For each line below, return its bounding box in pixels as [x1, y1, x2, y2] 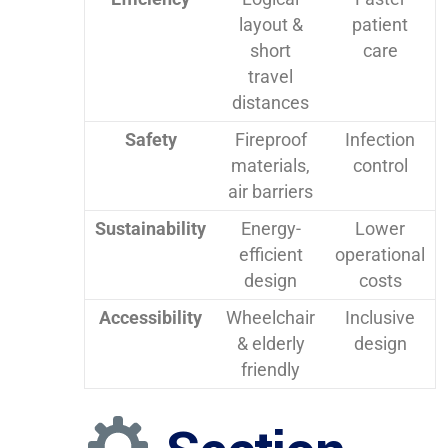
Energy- [240, 218, 301, 240]
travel [248, 66, 293, 88]
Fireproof [234, 129, 307, 151]
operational [335, 244, 425, 266]
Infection [345, 129, 415, 151]
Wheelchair [226, 307, 315, 329]
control [352, 155, 408, 177]
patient [352, 14, 408, 36]
